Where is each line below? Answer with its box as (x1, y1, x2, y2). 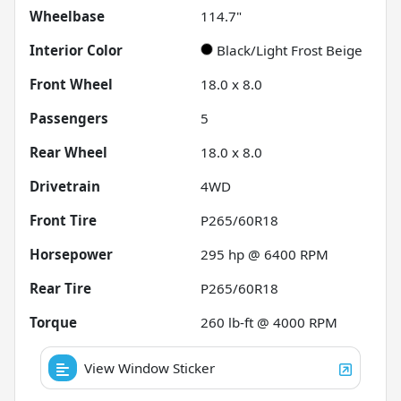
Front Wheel (30, 75, 113, 94)
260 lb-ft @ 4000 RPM (200, 313, 337, 332)
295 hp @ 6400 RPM (200, 245, 328, 264)
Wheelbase (30, 7, 105, 26)
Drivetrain (30, 177, 100, 196)
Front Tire (30, 211, 97, 230)
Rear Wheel (30, 143, 107, 162)
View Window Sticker (84, 359, 215, 378)
